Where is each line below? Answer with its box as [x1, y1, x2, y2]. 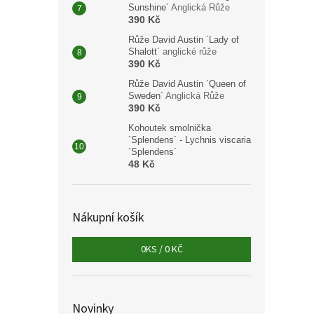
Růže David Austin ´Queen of [128, 78, 246, 89]
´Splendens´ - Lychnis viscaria [128, 135, 251, 145]
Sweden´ [128, 90, 165, 101]
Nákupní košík [72, 209, 144, 226]
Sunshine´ [128, 2, 171, 13]
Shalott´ [128, 46, 163, 57]
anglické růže [163, 46, 217, 57]
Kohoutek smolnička [128, 123, 211, 133]
